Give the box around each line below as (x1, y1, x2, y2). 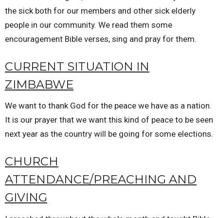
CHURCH (5, 154, 58, 169)
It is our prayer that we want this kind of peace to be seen (5, 115, 213, 125)
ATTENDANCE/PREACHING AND (5, 172, 197, 187)
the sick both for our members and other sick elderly (5, 5, 196, 16)
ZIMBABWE (5, 77, 73, 91)
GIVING (5, 190, 47, 205)
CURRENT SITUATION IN (5, 59, 149, 73)
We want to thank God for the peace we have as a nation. (5, 101, 212, 111)
